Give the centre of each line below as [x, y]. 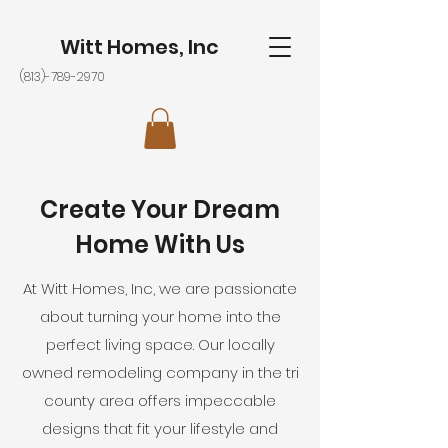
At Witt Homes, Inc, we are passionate [160, 288]
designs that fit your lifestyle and [160, 428]
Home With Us [160, 244]
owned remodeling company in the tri [160, 372]
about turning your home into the [160, 316]
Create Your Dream [160, 209]
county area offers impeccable [160, 400]
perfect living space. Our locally [160, 344]
